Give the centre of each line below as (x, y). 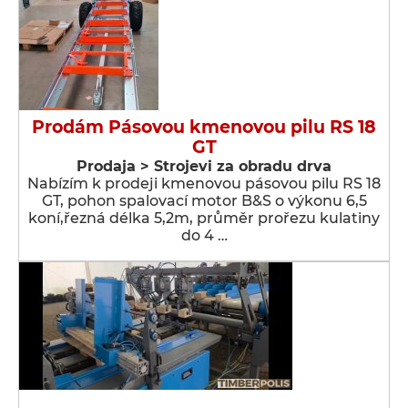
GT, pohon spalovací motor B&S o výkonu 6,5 (204, 201)
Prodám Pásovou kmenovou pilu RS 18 (204, 127)
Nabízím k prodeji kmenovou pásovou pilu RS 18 (204, 184)
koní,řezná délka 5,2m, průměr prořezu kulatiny (204, 218)
